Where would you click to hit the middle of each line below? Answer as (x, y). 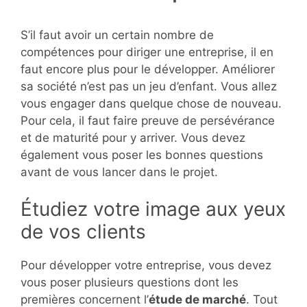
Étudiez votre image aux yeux (153, 209)
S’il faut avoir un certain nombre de (117, 35)
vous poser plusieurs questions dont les (130, 283)
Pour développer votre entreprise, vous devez (146, 266)
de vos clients (83, 232)
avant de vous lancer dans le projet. (119, 172)
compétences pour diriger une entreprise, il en (147, 52)
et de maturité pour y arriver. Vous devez (133, 137)
